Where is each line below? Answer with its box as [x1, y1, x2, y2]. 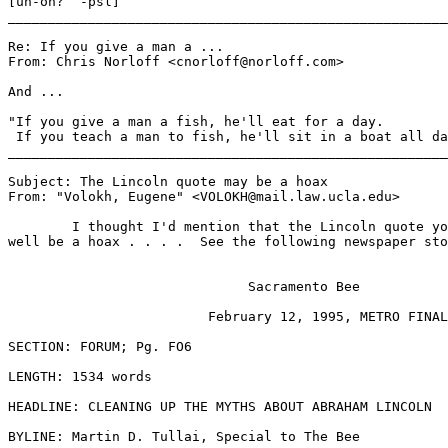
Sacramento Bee [8, 279, 360, 295]
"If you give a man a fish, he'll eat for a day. [8, 114, 384, 130]
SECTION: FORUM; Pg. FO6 [8, 339, 192, 355]
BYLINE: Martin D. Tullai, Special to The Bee [8, 429, 360, 445]
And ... [8, 84, 64, 100]
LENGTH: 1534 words [8, 369, 152, 385]
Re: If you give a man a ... [8, 39, 224, 55]
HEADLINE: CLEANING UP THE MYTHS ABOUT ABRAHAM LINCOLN [8, 399, 432, 415]
